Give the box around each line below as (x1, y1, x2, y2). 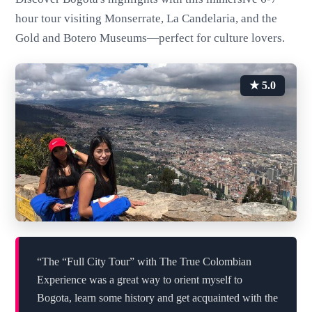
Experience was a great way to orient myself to (36, 273, 242, 286)
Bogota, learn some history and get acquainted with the (36, 291, 278, 304)
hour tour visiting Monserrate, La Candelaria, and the (15, 12, 278, 26)
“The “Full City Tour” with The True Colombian (36, 255, 251, 267)
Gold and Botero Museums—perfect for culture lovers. (15, 31, 286, 45)
